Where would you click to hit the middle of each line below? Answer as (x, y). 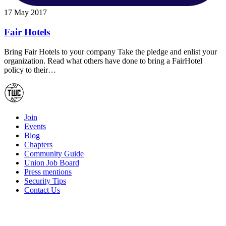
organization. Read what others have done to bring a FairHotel (103, 61)
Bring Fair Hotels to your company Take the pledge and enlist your (110, 51)
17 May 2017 (25, 13)
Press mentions (48, 172)
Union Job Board (52, 162)
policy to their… (30, 70)
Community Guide (54, 153)
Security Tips (45, 181)
